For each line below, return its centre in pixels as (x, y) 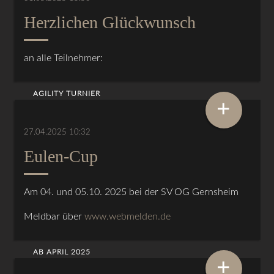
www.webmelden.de (128, 216)
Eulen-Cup (61, 156)
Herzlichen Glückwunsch (110, 22)
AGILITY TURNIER (67, 93)
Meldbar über (54, 216)
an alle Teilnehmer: (64, 58)
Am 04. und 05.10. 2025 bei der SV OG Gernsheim (131, 192)
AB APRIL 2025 (62, 252)
